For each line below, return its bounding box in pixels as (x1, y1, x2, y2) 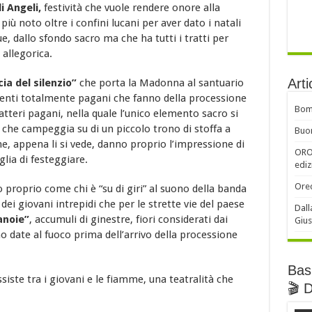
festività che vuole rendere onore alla (43, 1, 220, 15)
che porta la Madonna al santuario (76, 77, 244, 90)
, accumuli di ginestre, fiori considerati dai (29, 213, 228, 226)
